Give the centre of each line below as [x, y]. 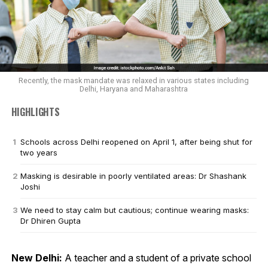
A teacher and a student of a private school [156, 258]
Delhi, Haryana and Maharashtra [134, 89]
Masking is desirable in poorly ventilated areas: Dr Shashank [133, 176]
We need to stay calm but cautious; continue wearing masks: [134, 210]
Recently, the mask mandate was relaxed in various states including [134, 80]
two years [39, 152]
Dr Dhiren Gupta [50, 220]
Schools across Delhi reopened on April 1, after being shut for [136, 141]
